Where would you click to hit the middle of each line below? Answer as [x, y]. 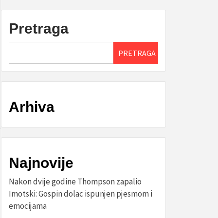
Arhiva [32, 107]
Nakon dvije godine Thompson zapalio [75, 182]
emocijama [28, 206]
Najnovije [41, 163]
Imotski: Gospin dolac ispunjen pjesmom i [81, 194]
